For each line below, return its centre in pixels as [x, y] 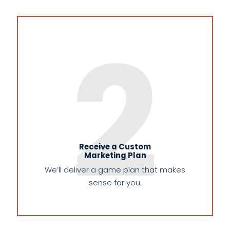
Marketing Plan [115, 156]
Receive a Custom [115, 147]
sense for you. [115, 183]
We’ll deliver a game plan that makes [115, 170]
